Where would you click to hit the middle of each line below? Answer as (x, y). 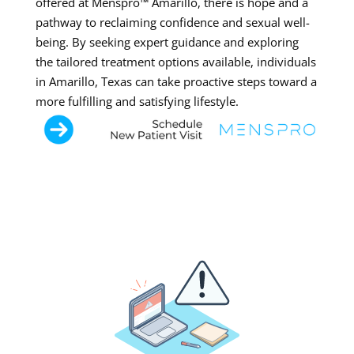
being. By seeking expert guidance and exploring (167, 42)
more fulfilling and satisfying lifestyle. (137, 102)
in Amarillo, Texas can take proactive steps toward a (176, 82)
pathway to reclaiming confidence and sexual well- (172, 23)
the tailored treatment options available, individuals (175, 62)
